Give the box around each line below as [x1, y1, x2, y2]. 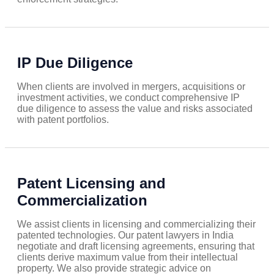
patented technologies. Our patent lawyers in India [17, 230, 234, 241]
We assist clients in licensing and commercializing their [17, 219, 256, 230]
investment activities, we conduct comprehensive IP [17, 92, 240, 103]
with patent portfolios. [17, 114, 109, 125]
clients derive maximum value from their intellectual [17, 252, 238, 263]
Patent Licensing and [17, 175, 166, 192]
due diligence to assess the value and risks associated [17, 103, 253, 114]
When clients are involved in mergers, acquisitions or [17, 81, 245, 92]
